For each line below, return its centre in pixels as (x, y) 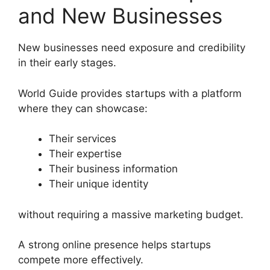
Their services (83, 139)
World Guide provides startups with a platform (130, 93)
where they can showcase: (83, 108)
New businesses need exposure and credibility (132, 48)
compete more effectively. (81, 260)
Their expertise (85, 154)
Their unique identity (99, 184)
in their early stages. (67, 63)
